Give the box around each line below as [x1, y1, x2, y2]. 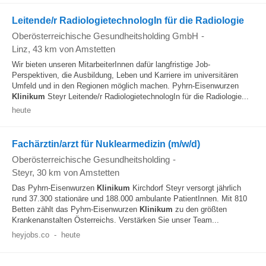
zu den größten [173, 205, 227, 214]
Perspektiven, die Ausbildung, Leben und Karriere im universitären [12, 71, 238, 80]
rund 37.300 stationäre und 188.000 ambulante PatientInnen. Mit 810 [12, 194, 247, 203]
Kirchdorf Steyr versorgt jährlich [130, 183, 241, 192]
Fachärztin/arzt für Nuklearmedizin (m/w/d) [12, 139, 200, 149]
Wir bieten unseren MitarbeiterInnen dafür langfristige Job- [12, 60, 210, 69]
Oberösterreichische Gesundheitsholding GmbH [12, 31, 198, 41]
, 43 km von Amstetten [28, 44, 115, 54]
